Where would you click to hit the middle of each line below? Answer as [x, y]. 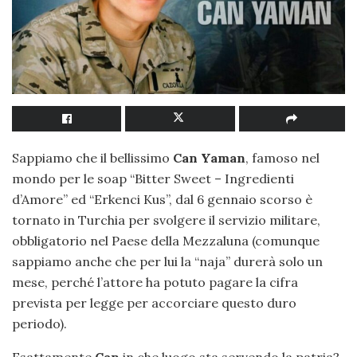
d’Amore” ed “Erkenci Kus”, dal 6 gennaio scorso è [162, 200]
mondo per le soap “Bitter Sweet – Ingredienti [153, 179]
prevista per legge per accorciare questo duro [154, 303]
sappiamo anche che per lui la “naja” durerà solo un [167, 262]
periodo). [39, 324]
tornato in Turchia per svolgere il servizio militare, [166, 220]
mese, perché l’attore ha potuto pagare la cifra [155, 282]
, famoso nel [282, 158]
